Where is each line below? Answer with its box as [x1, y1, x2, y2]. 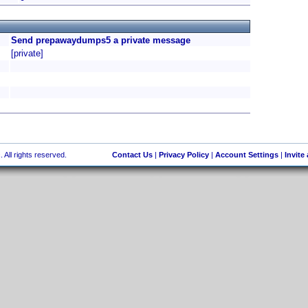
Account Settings [214, 151, 278, 159]
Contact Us [111, 151, 153, 159]
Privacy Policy [158, 151, 209, 159]
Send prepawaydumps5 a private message [11, 35, 190, 45]
